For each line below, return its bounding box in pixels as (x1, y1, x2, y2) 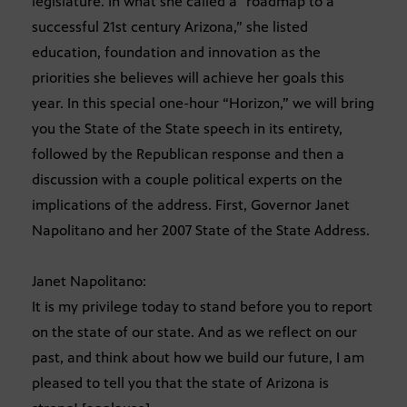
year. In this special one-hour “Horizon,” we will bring (32, 94, 374, 113)
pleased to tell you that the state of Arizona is (32, 374, 329, 392)
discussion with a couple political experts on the (32, 171, 342, 189)
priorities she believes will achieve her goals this (32, 69, 344, 87)
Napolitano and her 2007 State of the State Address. (32, 222, 370, 240)
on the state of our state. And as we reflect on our (32, 323, 357, 342)
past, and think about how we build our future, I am (32, 349, 364, 367)
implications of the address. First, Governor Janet (32, 196, 350, 214)
